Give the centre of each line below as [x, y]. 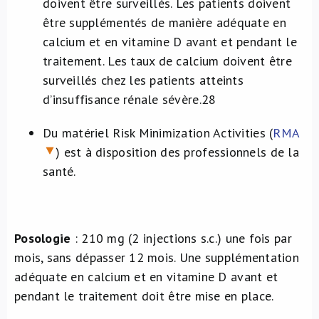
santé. [59, 171]
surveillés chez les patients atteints [143, 80]
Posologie [45, 238]
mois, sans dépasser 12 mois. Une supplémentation [157, 257]
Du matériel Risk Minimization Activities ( [158, 133]
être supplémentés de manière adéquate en [164, 22]
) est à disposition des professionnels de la [177, 152]
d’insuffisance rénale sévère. [122, 99]
